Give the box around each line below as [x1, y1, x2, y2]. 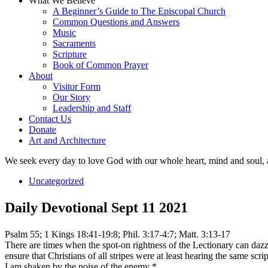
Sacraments [53, 38, 96, 48]
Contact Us [29, 114, 71, 124]
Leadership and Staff [53, 103, 131, 113]
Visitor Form [53, 81, 100, 92]
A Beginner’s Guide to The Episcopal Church [53, 6, 226, 16]
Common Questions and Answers [53, 17, 179, 27]
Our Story [53, 92, 90, 102]
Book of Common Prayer [53, 60, 148, 70]
